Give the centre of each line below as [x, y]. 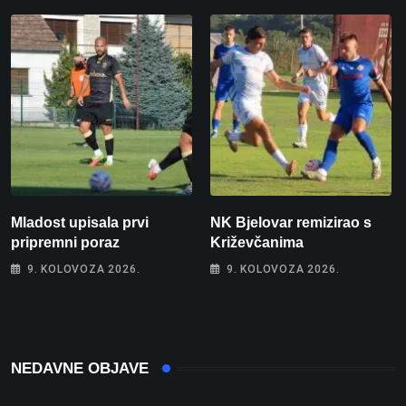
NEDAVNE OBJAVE [80, 369]
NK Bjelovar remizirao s [291, 223]
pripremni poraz [65, 243]
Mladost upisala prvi [80, 223]
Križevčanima [257, 243]
